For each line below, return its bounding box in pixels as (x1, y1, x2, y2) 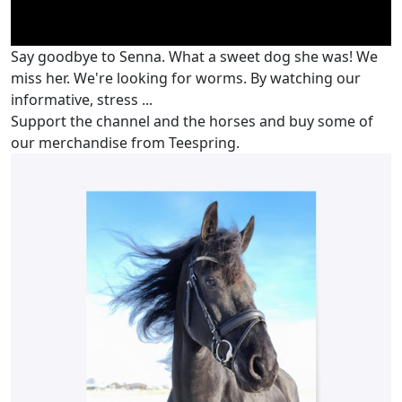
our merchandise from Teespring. (11, 132, 240, 153)
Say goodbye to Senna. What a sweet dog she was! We (11, 46, 378, 66)
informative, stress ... (11, 89, 153, 109)
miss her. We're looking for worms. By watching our (11, 67, 361, 88)
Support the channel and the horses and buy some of (11, 110, 373, 131)
